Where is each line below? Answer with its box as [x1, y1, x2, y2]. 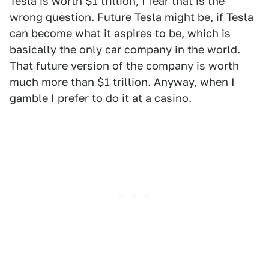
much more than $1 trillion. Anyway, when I [10, 76, 235, 89]
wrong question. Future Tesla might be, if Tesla [10, 11, 253, 24]
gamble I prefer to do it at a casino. [10, 92, 192, 105]
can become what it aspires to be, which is [10, 27, 231, 40]
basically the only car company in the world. [10, 43, 240, 56]
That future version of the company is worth [10, 59, 239, 73]
